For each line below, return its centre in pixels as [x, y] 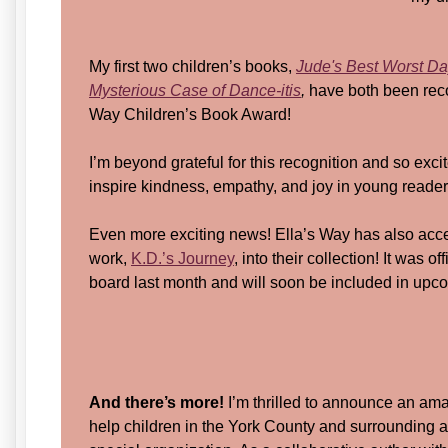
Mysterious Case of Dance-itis [195, 90]
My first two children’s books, [192, 66]
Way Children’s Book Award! [190, 114]
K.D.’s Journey [182, 258]
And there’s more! [156, 402]
